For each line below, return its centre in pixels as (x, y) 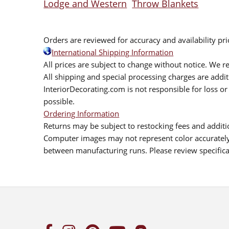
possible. (59, 101)
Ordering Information (82, 114)
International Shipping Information (113, 52)
